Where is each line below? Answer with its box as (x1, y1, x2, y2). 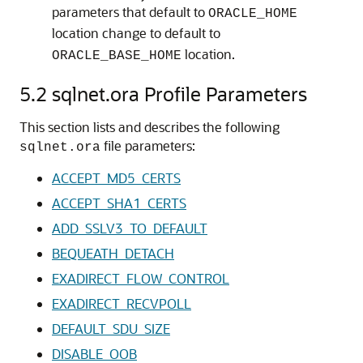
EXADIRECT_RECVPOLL (52, 295, 191, 312)
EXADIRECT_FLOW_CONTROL (52, 270, 229, 287)
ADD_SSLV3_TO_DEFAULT (52, 220, 207, 237)
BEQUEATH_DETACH (52, 245, 174, 262)
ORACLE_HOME (208, 6, 297, 21)
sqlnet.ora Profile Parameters (52, 81, 307, 106)
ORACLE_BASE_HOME (52, 49, 181, 63)
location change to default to (52, 24, 220, 41)
